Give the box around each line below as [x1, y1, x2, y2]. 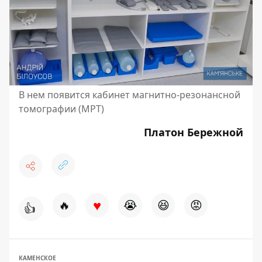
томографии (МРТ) [19, 102, 104, 115]
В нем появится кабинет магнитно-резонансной [19, 88, 240, 101]
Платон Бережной [144, 125, 243, 139]
